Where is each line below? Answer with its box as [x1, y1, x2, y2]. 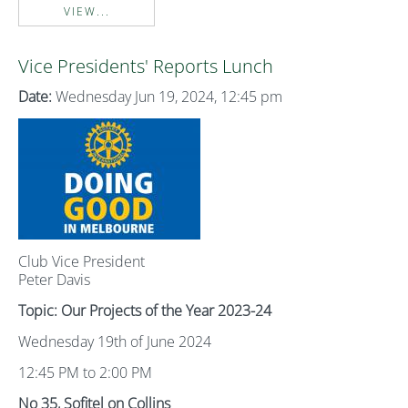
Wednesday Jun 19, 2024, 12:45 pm [52, 87, 282, 107]
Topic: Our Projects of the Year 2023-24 [18, 301, 271, 321]
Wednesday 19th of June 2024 [18, 331, 211, 352]
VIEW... [63, 4, 110, 19]
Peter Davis [18, 270, 90, 290]
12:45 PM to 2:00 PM [18, 362, 152, 382]
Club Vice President [18, 251, 145, 271]
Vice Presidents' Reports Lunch [18, 54, 273, 78]
